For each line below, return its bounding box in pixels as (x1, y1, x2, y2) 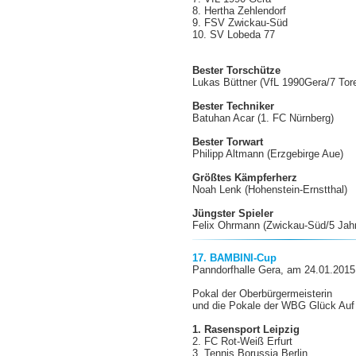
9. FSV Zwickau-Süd (192, 17, 288, 29)
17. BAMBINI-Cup (192, 252, 277, 264)
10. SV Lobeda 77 (192, 29, 276, 41)
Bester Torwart (192, 136, 264, 148)
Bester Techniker (192, 100, 275, 112)
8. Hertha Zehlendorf (192, 5, 287, 17)
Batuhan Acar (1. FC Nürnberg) (192, 112, 335, 124)
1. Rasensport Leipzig (192, 323, 300, 335)
